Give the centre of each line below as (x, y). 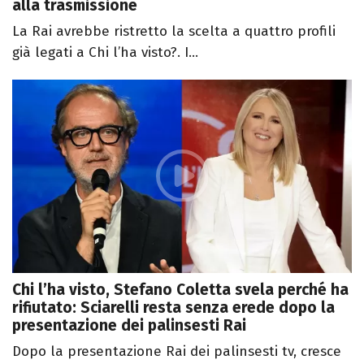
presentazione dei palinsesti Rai (129, 326)
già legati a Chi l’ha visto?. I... (105, 52)
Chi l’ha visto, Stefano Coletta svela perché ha (180, 290)
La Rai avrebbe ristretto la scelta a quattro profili (174, 31)
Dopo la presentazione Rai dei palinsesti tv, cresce (177, 352)
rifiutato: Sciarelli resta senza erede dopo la (173, 308)
